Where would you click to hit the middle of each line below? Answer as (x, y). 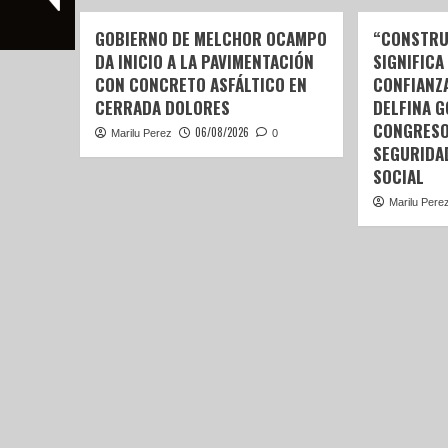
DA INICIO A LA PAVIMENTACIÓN (204, 62)
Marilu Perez (141, 133)
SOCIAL (399, 177)
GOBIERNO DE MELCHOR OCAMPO (210, 39)
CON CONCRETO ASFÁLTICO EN (200, 85)
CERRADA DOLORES (162, 108)
